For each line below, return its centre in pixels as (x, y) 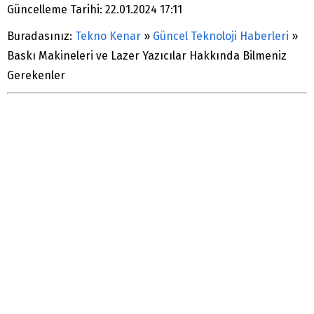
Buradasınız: (40, 36)
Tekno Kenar (108, 36)
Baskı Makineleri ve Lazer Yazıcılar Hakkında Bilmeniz (147, 56)
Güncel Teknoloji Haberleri (221, 36)
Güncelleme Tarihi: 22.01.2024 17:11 (95, 10)
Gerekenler (36, 76)
